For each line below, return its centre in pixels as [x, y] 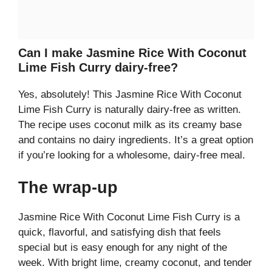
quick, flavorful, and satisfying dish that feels [120, 233]
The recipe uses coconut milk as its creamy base [130, 124]
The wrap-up [68, 188]
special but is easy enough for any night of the [123, 248]
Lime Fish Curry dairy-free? [98, 67]
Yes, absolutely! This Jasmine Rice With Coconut [130, 94]
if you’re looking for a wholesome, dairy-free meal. [132, 155]
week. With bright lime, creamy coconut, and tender [135, 263]
